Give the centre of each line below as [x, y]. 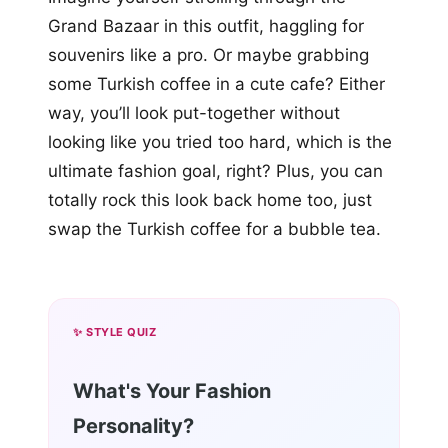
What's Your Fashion [172, 391]
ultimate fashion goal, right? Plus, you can [215, 171]
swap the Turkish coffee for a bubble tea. [214, 229]
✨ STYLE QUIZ [114, 332]
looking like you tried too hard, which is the [220, 142]
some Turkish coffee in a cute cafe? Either [216, 84]
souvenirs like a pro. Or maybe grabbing [208, 55]
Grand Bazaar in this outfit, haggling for [206, 26]
